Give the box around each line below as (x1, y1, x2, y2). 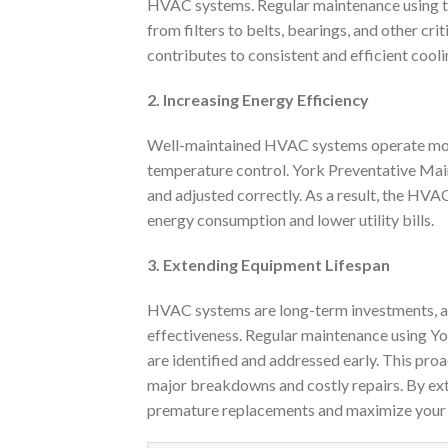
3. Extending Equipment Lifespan (147, 254, 390, 274)
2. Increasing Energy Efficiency (147, 89, 369, 109)
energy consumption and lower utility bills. (147, 209, 434, 229)
